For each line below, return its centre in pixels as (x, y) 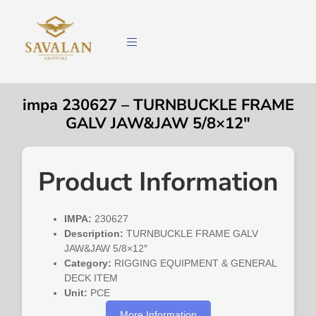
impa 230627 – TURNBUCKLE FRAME (158, 105)
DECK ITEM (91, 278)
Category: (88, 263)
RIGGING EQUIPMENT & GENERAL (194, 263)
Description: (94, 234)
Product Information (158, 182)
